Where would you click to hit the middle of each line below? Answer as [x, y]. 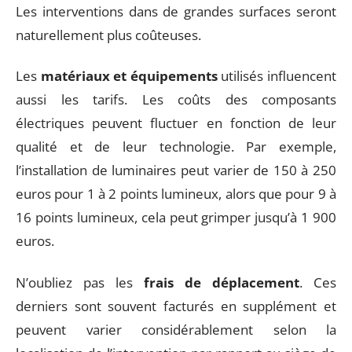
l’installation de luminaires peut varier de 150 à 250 [176, 170]
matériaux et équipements [129, 76]
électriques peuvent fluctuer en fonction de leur [176, 123]
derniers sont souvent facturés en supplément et [176, 306]
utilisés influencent [277, 76]
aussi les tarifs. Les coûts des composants [176, 99]
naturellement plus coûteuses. [108, 35]
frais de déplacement [222, 282]
